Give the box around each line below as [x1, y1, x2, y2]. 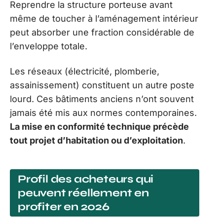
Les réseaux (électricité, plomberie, [10, 66, 159, 76]
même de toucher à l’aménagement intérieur [10, 13, 198, 24]
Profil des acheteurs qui [18, 173, 154, 186]
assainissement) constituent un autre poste [10, 79, 194, 90]
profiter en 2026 [18, 200, 110, 214]
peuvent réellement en [18, 186, 149, 200]
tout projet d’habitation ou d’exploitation [10, 135, 183, 146]
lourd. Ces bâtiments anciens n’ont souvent [10, 93, 194, 104]
